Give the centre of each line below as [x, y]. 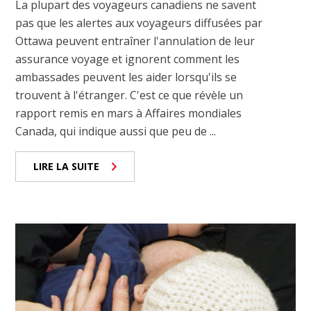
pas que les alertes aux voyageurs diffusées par [139, 23]
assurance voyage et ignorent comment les [128, 59]
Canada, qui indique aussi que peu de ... [116, 132]
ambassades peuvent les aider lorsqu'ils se [126, 77]
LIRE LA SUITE [67, 167]
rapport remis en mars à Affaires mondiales [129, 114]
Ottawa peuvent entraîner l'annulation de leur [135, 41]
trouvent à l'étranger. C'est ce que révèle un [129, 95]
